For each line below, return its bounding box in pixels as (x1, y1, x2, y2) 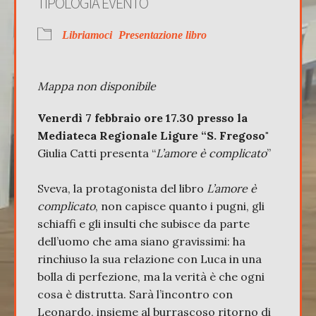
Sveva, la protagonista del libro (37, 181, 207, 195)
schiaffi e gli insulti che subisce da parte (37, 216, 250, 231)
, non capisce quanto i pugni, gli (95, 198, 265, 213)
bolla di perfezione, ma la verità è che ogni (37, 269, 265, 284)
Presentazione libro (119, 28, 207, 41)
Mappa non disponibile (37, 78, 156, 93)
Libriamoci (62, 28, 112, 41)
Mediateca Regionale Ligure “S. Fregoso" (37, 128, 269, 142)
